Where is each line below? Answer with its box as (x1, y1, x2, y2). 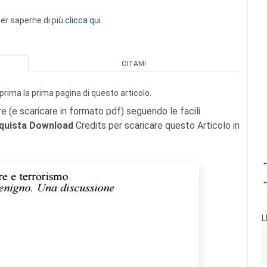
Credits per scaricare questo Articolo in (73, 120, 240, 131)
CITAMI (122, 60, 147, 68)
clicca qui (65, 15, 101, 25)
